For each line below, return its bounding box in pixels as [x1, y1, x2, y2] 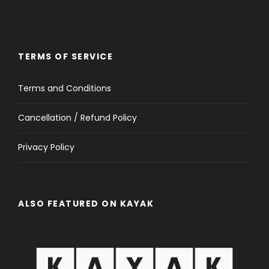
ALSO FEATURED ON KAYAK [18, 197, 154, 210]
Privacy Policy [18, 141, 74, 153]
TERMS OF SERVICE [18, 50, 113, 62]
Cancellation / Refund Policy [18, 111, 137, 124]
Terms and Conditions [18, 82, 111, 94]
